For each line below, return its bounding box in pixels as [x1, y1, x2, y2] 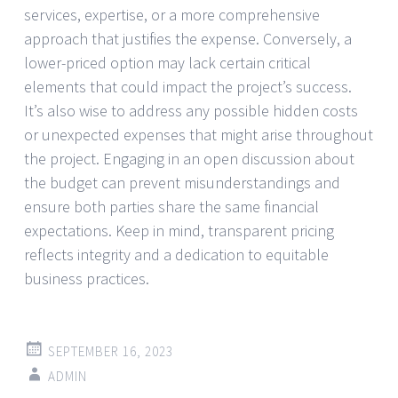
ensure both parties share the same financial [24, 195, 319, 217]
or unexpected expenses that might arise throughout [24, 123, 373, 145]
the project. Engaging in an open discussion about [24, 147, 354, 169]
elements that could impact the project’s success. [24, 76, 352, 97]
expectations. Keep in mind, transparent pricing [24, 219, 334, 241]
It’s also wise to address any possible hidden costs [24, 99, 358, 121]
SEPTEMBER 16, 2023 [48, 342, 173, 360]
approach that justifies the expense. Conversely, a [24, 28, 352, 49]
